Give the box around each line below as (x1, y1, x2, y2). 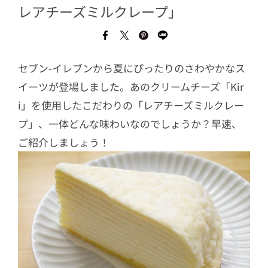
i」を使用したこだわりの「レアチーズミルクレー (18, 98, 244, 112)
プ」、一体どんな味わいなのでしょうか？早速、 (18, 116, 242, 131)
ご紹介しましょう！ (18, 135, 109, 150)
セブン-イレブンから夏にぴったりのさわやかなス (18, 60, 245, 75)
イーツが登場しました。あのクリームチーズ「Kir (18, 79, 244, 94)
